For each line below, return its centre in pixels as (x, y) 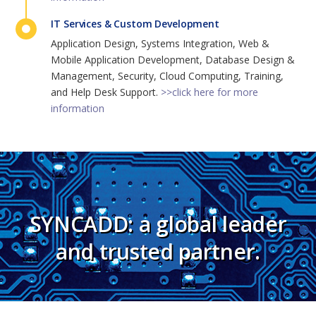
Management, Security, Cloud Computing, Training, (168, 75)
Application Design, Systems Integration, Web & (160, 43)
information (78, 108)
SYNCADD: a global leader (158, 224)
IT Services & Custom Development (135, 23)
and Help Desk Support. (106, 92)
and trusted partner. (158, 251)
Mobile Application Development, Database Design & (173, 59)
